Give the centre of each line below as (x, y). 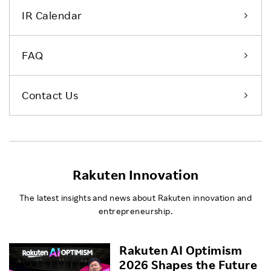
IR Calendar (52, 15)
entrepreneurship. (135, 211)
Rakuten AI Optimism (181, 250)
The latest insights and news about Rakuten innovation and (135, 198)
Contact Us (50, 95)
